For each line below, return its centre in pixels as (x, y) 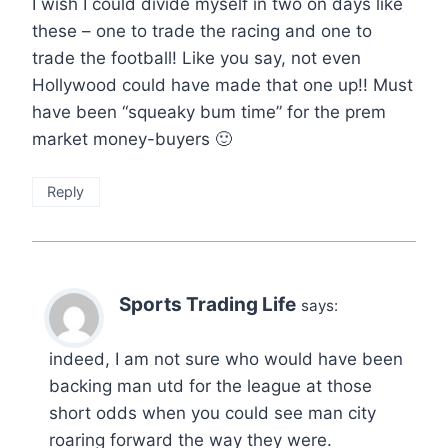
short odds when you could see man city (212, 412)
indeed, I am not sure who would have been (226, 358)
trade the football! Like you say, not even (196, 58)
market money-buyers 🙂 (132, 139)
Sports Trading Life (207, 305)
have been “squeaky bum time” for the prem (209, 112)
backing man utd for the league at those (210, 385)
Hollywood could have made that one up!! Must (222, 85)
